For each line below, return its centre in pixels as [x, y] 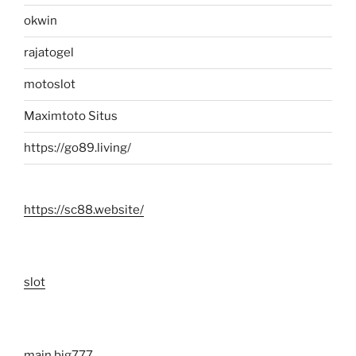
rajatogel [49, 53]
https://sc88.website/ [84, 209]
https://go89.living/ [77, 148]
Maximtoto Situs [71, 116]
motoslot [50, 85]
